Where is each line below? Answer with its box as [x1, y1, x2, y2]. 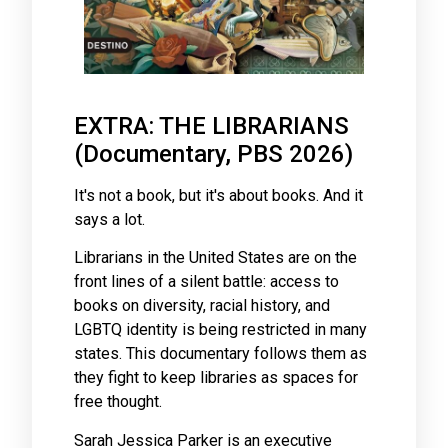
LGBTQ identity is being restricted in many [74, 320, 367, 340]
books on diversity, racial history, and [74, 296, 330, 316]
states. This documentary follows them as [74, 344, 367, 364]
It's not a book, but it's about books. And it [74, 185, 363, 205]
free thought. [74, 392, 162, 412]
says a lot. [74, 209, 145, 229]
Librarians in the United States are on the [74, 248, 357, 268]
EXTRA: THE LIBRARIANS [74, 111, 349, 140]
